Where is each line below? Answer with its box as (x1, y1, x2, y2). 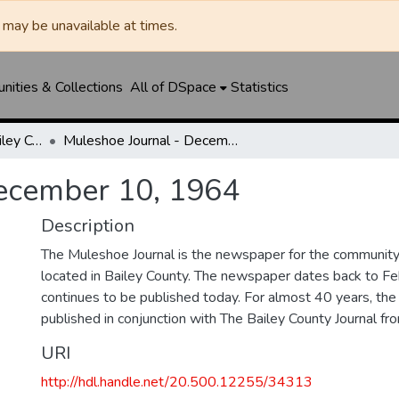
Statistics (230, 77, 289, 97)
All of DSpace (129, 77, 216, 97)
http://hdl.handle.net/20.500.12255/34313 (41, 372, 313, 392)
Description (41, 214, 134, 238)
